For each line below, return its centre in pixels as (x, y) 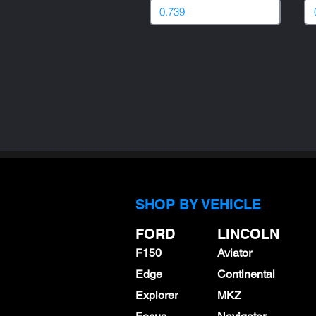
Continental (246, 274)
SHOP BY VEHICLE (198, 205)
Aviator (235, 253)
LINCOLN (248, 234)
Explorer (157, 295)
